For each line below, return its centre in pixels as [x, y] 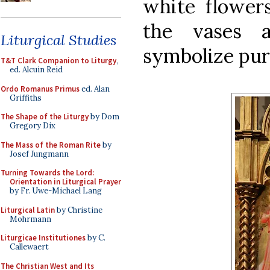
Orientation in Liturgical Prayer [65, 182]
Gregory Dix [33, 126]
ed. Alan [95, 89]
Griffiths [26, 98]
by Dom [104, 117]
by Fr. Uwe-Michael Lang [56, 191]
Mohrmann [30, 219]
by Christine [79, 210]
